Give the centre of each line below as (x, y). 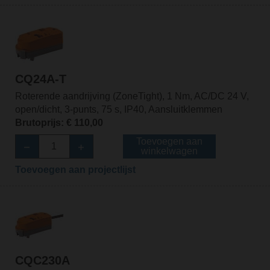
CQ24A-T (40, 79)
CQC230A (42, 260)
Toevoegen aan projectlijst (75, 170)
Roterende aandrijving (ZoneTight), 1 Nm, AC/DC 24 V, (132, 96)
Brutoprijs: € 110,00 (59, 123)
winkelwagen (169, 151)
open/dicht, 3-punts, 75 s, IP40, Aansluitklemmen (118, 110)
